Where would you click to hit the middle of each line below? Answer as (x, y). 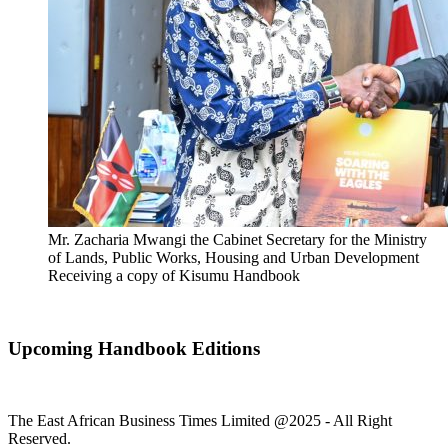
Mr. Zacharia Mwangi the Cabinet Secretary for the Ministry (237, 239)
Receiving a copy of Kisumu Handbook (174, 275)
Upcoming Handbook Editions (134, 348)
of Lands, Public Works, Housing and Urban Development (233, 257)
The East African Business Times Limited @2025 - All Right (200, 421)
